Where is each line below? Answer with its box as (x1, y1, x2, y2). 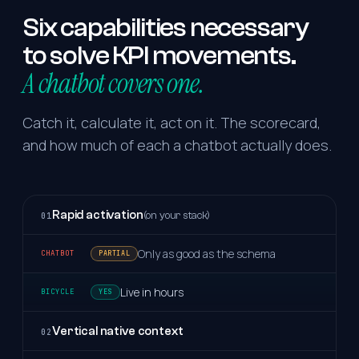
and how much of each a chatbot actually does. (22, 135, 332, 155)
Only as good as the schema (138, 245, 276, 261)
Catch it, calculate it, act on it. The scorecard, (22, 112, 321, 132)
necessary (189, 11, 310, 43)
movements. (151, 39, 296, 71)
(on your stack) (143, 208, 211, 221)
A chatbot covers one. (22, 65, 204, 102)
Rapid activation (52, 207, 143, 222)
